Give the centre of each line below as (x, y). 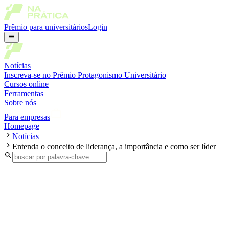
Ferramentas (24, 94)
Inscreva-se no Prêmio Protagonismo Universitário (85, 75)
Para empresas (27, 117)
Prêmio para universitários (46, 27)
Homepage (22, 126)
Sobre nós (20, 103)
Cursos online (26, 84)
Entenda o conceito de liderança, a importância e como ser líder (114, 147)
